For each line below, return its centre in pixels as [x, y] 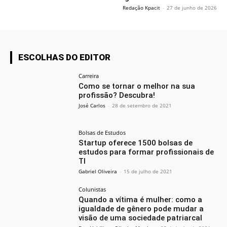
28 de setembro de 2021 [142, 106]
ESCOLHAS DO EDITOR [64, 58]
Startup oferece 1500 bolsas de [136, 143]
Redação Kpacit [141, 8]
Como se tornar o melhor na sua [137, 86]
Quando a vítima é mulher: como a [141, 199]
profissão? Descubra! [117, 96]
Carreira [89, 76]
